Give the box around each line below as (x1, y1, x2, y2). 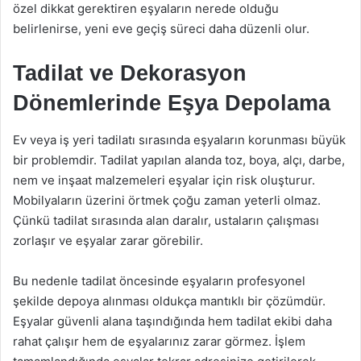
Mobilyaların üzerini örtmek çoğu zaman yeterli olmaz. (13, 192, 321, 208)
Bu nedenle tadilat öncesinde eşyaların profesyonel (13, 272, 305, 288)
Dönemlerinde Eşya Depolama (13, 91, 330, 115)
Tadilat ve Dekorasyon (13, 61, 247, 85)
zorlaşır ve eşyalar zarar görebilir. (13, 232, 203, 248)
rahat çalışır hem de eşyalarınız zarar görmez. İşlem (13, 333, 305, 349)
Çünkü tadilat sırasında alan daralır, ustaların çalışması (13, 212, 319, 228)
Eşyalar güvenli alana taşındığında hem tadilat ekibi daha (13, 313, 332, 329)
